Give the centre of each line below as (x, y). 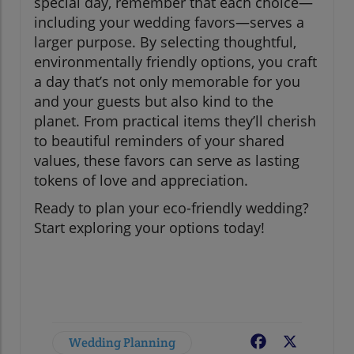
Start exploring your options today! (149, 228)
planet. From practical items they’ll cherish (175, 121)
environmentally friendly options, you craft (175, 62)
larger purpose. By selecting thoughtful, (165, 42)
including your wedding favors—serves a (169, 23)
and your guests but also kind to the (154, 102)
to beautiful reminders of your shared (159, 141)
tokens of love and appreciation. (141, 181)
